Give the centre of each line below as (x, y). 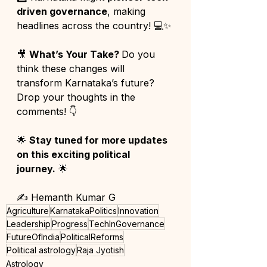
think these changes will (72, 68)
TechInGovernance (127, 223)
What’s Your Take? (75, 54)
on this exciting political (74, 154)
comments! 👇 (47, 111)
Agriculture (28, 210)
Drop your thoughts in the (77, 97)
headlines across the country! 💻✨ (94, 25)
